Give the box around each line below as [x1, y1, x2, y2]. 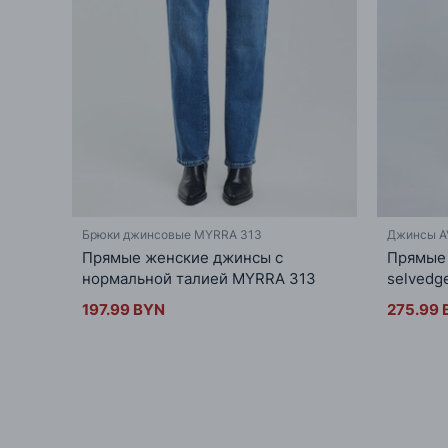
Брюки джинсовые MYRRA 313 [82, 226, 262, 242]
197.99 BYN [82, 299, 165, 319]
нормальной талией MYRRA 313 [82, 268, 316, 288]
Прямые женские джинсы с [82, 247, 283, 267]
